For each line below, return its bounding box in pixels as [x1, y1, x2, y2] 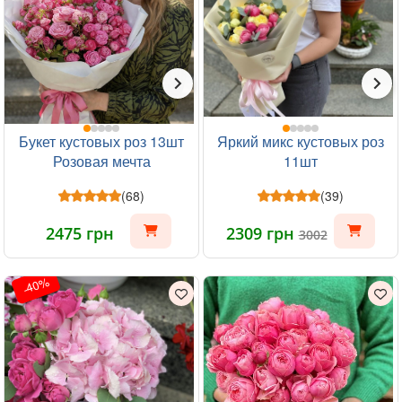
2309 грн [225, 223, 299, 244]
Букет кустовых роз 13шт [19, 131, 184, 152]
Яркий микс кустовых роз [217, 131, 384, 152]
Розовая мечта [52, 151, 151, 171]
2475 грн [46, 223, 114, 244]
